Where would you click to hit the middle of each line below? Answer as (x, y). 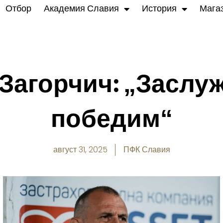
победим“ (111, 119)
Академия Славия (81, 9)
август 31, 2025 (80, 150)
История (159, 9)
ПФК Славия (147, 150)
